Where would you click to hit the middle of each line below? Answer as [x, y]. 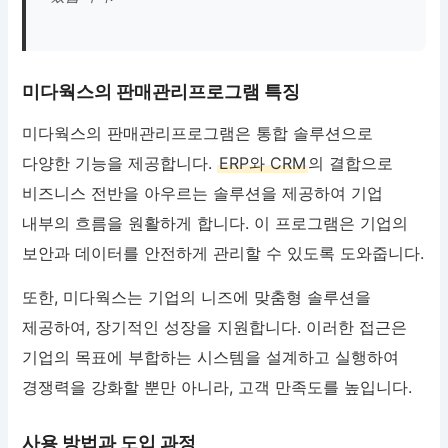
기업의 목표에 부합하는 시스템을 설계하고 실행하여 [211, 357]
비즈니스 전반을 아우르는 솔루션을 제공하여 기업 [203, 193]
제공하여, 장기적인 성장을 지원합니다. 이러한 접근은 [215, 327]
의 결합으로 [351, 163]
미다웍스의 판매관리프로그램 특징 [161, 92]
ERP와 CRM [263, 163]
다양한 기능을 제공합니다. [120, 163]
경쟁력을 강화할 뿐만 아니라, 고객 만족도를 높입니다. [217, 387]
